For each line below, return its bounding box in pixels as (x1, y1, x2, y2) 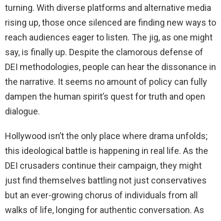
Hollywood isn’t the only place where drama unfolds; (5, 130, 208, 141)
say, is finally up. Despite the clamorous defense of (5, 46, 203, 57)
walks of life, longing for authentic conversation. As (5, 204, 204, 215)
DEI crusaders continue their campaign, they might (5, 160, 202, 171)
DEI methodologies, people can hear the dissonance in (5, 61, 216, 72)
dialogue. (5, 106, 40, 116)
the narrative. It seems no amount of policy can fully (5, 76, 207, 87)
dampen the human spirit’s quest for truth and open (5, 91, 205, 102)
